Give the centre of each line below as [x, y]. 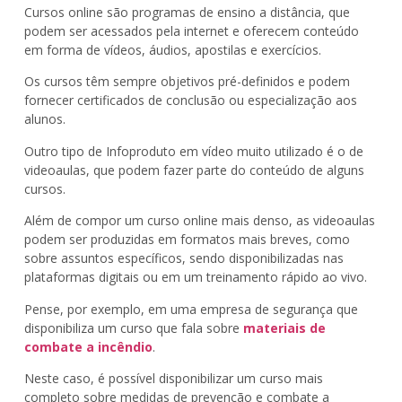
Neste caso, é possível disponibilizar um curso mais [173, 379]
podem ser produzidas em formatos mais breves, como [187, 240]
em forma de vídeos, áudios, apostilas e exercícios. [174, 50]
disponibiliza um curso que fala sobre [133, 328]
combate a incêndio [88, 346]
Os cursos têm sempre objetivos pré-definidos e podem [187, 82]
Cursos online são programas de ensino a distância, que [187, 13]
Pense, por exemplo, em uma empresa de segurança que [191, 309]
